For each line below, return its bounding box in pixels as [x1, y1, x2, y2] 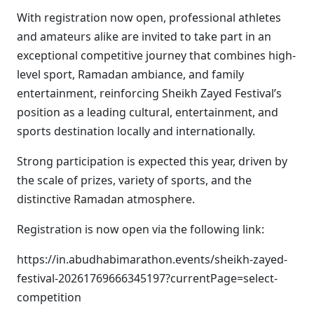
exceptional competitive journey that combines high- [17, 48, 296, 63]
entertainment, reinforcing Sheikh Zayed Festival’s [17, 86, 282, 101]
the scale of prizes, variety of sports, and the [17, 172, 252, 188]
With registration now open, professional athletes [17, 10, 281, 25]
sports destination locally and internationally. [17, 123, 255, 139]
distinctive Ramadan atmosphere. [17, 191, 195, 207]
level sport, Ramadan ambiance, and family [17, 67, 244, 82]
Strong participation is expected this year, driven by [17, 153, 287, 169]
